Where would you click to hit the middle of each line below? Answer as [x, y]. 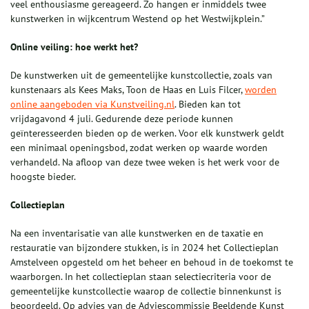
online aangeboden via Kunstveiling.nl [92, 104]
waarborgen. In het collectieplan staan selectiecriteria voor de [141, 277]
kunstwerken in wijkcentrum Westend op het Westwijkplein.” [138, 19]
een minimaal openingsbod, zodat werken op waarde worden [139, 148]
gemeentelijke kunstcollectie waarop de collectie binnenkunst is [146, 291]
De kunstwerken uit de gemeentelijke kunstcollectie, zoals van [141, 76]
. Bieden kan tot [208, 104]
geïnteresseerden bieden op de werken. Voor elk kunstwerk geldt [147, 133]
